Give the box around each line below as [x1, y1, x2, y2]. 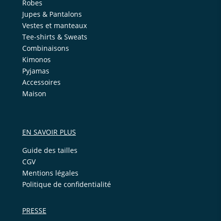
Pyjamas [22, 66, 49, 76]
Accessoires [22, 77, 61, 87]
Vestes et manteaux [22, 21, 87, 31]
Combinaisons [22, 43, 69, 53]
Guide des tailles [22, 146, 77, 155]
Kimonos [22, 55, 51, 65]
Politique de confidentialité [22, 180, 111, 189]
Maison [22, 89, 46, 99]
